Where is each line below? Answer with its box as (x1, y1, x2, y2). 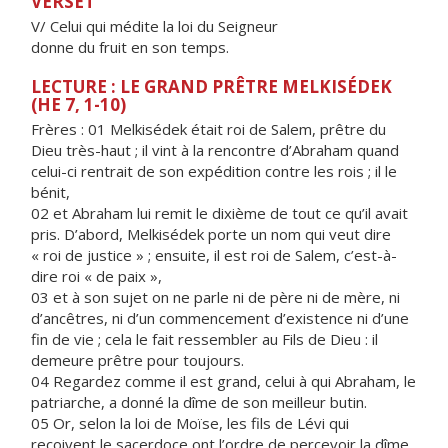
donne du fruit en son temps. (31, 37, 229, 57)
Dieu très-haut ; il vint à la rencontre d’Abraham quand (31, 140, 399, 160)
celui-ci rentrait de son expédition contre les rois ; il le (31, 161, 397, 181)
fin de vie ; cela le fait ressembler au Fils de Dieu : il (31, 329, 378, 349)
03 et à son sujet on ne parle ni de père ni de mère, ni (31, 287, 400, 307)
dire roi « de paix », (31, 266, 162, 286)
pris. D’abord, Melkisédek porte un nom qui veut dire (31, 224, 391, 244)
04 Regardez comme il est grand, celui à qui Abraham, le (31, 371, 416, 391)
